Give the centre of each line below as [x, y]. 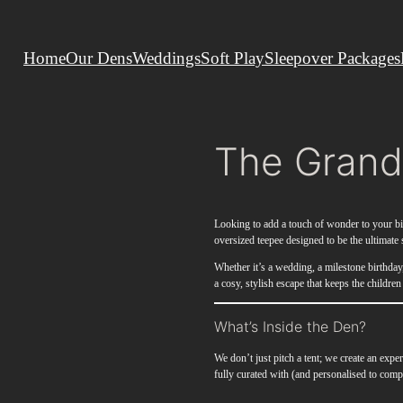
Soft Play [233, 58]
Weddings [166, 58]
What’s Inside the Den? [290, 327]
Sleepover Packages [332, 58]
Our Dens [99, 58]
